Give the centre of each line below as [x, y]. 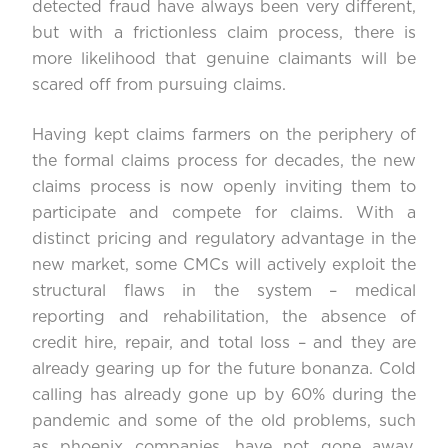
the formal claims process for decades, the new [224, 161]
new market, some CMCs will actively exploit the [224, 265]
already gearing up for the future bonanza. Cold [224, 369]
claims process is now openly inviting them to [224, 187]
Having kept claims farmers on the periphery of [224, 135]
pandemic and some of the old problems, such [224, 421]
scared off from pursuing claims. [159, 85]
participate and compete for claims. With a [224, 213]
